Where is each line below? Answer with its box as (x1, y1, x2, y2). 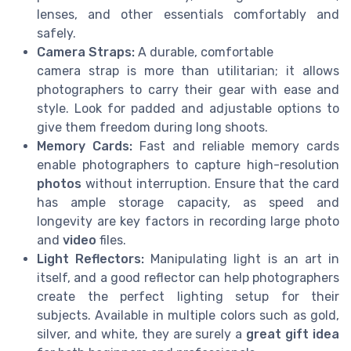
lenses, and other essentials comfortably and (37, 6, 339, 22)
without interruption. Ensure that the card (81, 175, 339, 191)
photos (37, 175, 81, 191)
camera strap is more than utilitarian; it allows (37, 63, 339, 78)
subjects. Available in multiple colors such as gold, (37, 307, 339, 323)
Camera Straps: (37, 44, 135, 60)
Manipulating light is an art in (144, 251, 340, 266)
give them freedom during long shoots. (37, 119, 268, 135)
